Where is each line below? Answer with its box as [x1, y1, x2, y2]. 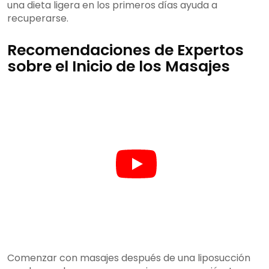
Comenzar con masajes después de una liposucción [7, 251, 250, 265]
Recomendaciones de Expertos [7, 40, 244, 61]
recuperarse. [7, 11, 68, 26]
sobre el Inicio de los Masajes [7, 56, 230, 77]
